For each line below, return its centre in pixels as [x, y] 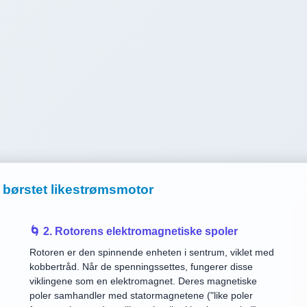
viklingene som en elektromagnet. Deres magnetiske [144, 281]
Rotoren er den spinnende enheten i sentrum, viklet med [152, 252]
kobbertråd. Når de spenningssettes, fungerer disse [142, 267]
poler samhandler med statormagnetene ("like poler [142, 295]
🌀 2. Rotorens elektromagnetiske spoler [134, 231]
